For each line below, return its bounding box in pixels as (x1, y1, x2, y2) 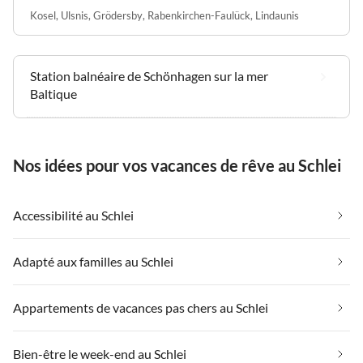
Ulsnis (61, 8, 88, 22)
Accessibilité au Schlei (13, 207, 134, 223)
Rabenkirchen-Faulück (147, 8, 250, 22)
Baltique (30, 85, 77, 101)
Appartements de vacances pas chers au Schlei (13, 299, 268, 315)
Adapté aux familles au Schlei (13, 253, 173, 269)
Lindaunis (255, 8, 299, 22)
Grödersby (93, 8, 143, 22)
